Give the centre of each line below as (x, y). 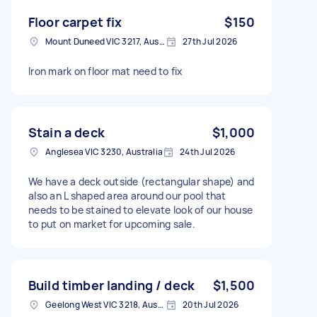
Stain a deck (67, 132)
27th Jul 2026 (210, 41)
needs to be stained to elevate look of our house (140, 209)
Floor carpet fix (75, 22)
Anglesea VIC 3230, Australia (104, 151)
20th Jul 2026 (211, 304)
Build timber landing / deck (112, 285)
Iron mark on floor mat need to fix (106, 71)
